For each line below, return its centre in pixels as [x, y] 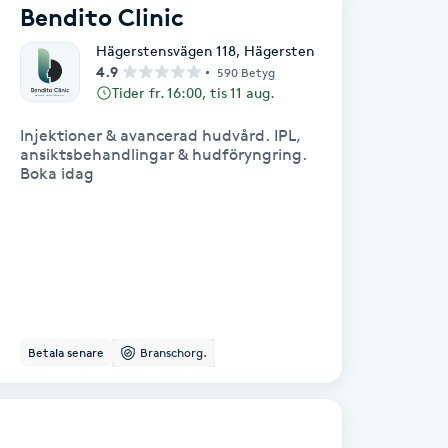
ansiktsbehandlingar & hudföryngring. [163, 154]
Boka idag [57, 173]
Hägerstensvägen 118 [166, 50]
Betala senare [66, 352]
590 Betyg [246, 72]
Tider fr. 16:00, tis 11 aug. [193, 92]
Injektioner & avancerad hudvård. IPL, [160, 135]
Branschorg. [173, 352]
